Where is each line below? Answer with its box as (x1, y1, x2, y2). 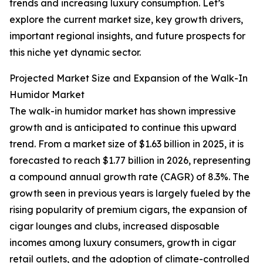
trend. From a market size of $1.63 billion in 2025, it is (9, 138, 244, 150)
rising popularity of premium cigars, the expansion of (9, 204, 247, 216)
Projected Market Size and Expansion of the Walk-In (9, 72, 248, 85)
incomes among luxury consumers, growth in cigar (9, 237, 236, 249)
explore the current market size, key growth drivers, (9, 14, 243, 26)
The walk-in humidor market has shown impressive (9, 105, 236, 117)
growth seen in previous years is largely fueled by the (9, 187, 251, 200)
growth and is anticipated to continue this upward (9, 122, 237, 134)
